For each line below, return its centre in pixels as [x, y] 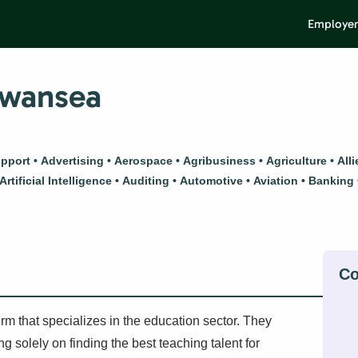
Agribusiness [219, 161]
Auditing [146, 181]
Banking [331, 181]
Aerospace [143, 161]
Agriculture [296, 161]
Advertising [72, 161]
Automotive [211, 181]
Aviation [276, 181]
